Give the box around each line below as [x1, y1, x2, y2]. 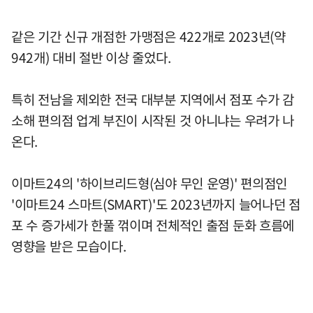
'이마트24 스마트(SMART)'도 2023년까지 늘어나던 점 [11, 194, 300, 214]
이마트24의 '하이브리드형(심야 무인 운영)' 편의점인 [11, 173, 288, 194]
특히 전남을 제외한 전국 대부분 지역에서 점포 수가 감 [11, 89, 295, 110]
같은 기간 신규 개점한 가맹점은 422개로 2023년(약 [11, 27, 286, 47]
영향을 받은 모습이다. [11, 236, 126, 256]
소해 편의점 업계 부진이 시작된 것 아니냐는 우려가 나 [11, 110, 295, 131]
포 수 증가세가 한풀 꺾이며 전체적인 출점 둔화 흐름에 [11, 215, 295, 235]
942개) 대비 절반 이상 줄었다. [11, 48, 171, 68]
